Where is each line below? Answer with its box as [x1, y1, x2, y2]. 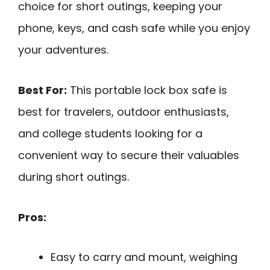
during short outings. [18, 169, 129, 185]
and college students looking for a [18, 126, 202, 142]
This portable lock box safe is [67, 83, 227, 98]
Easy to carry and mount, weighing [51, 250, 237, 265]
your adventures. [18, 42, 108, 58]
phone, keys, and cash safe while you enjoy [18, 20, 250, 36]
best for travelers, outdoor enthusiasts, [18, 104, 229, 120]
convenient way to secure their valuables [18, 148, 239, 163]
